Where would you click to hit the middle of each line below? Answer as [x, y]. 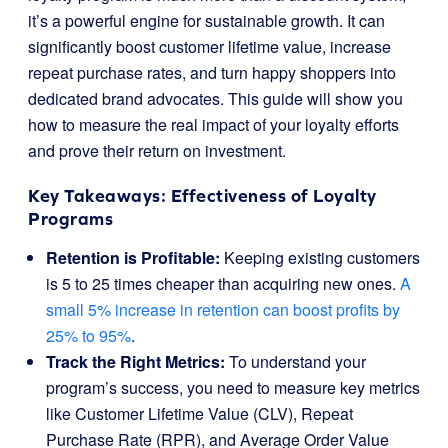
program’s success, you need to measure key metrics [233, 387]
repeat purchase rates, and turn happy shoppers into [212, 72]
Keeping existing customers [320, 257]
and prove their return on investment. [157, 150]
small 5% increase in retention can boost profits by [223, 309]
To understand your [295, 361]
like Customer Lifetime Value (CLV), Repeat [199, 413]
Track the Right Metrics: [135, 361]
